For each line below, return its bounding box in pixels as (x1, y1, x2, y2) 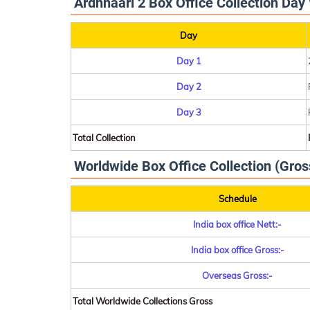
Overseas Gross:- (202, 270, 273, 282)
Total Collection (73, 132, 136, 144)
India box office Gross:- (190, 244, 284, 256)
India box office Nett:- (193, 219, 282, 230)
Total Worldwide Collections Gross (73, 295, 212, 307)
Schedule (218, 193, 257, 205)
